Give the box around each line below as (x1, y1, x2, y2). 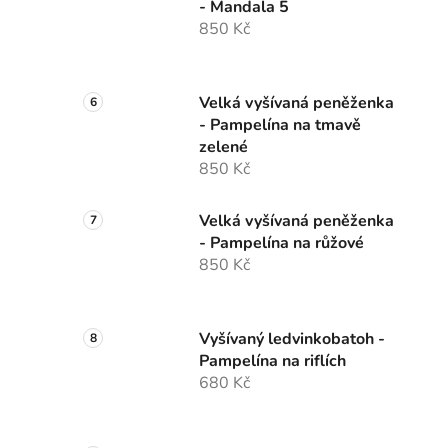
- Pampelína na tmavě (199, 114, 361, 137)
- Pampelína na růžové (199, 232, 364, 255)
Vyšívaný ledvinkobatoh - (199, 328, 385, 351)
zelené (199, 136, 248, 159)
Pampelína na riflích (199, 350, 346, 373)
